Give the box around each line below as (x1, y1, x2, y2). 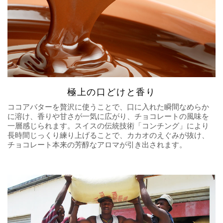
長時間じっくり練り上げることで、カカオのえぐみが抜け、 (7, 130, 209, 139)
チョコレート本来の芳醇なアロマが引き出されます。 (7, 140, 187, 149)
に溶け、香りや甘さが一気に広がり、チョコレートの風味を (7, 111, 209, 120)
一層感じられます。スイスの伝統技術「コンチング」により (7, 121, 209, 130)
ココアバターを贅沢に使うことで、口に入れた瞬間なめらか (7, 102, 209, 111)
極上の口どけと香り (67, 87, 156, 97)
